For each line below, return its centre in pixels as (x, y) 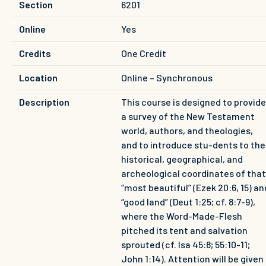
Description (44, 102)
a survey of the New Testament (188, 116)
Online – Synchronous (167, 77)
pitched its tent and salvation (184, 230)
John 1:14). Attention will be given (192, 258)
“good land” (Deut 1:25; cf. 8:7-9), (188, 201)
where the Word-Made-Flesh (182, 216)
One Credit (144, 53)
